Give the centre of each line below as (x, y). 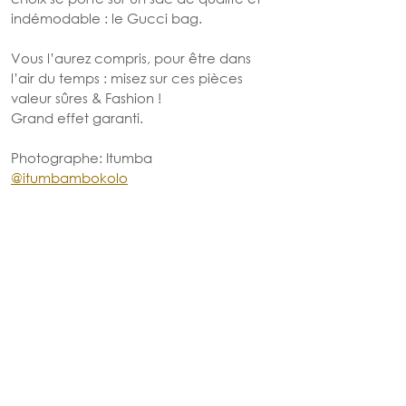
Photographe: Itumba (83, 157)
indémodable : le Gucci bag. (106, 18)
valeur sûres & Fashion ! (88, 97)
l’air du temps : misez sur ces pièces (129, 77)
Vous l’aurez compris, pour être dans (133, 58)
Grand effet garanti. (77, 117)
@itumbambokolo (69, 177)
